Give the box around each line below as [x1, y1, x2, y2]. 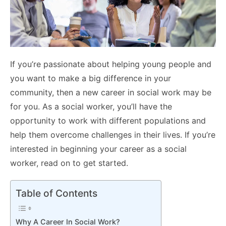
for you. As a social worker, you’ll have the [10, 101, 172, 112]
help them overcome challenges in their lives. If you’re [10, 130, 215, 140]
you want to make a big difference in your [10, 73, 171, 84]
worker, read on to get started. [10, 158, 128, 168]
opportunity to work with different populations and [10, 116, 206, 126]
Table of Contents [16, 187, 97, 200]
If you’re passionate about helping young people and [10, 59, 211, 70]
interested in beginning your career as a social [10, 144, 187, 154]
